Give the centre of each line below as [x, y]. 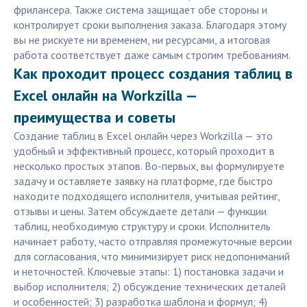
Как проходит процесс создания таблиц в [153, 74]
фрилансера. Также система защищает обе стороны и [140, 10]
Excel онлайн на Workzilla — [105, 96]
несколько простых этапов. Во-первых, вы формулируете [149, 166]
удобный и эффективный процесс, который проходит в [144, 151]
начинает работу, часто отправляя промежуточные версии [153, 242]
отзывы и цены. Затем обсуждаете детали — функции [140, 211]
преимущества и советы [95, 118]
